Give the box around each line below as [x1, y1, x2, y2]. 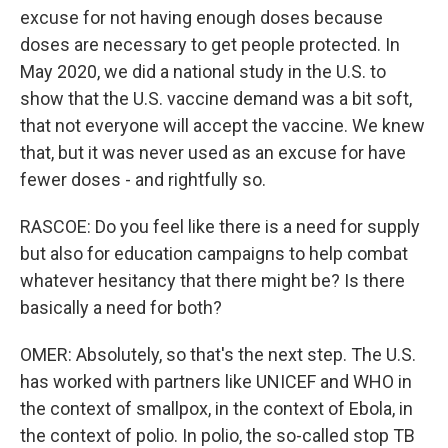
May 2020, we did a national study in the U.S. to [20, 61, 386, 82]
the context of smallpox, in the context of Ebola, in [20, 398, 413, 419]
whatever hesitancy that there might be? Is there [20, 270, 405, 291]
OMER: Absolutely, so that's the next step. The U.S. [20, 344, 416, 365]
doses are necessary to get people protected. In [20, 34, 400, 55]
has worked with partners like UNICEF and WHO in [20, 371, 412, 392]
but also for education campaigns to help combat [20, 243, 408, 264]
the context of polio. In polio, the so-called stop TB [20, 425, 415, 446]
